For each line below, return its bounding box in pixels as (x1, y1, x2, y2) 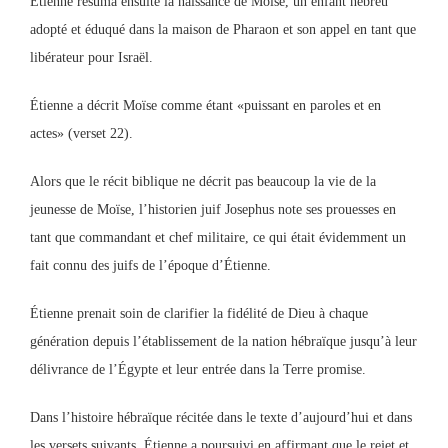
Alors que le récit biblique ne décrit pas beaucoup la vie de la (30, 174, 376, 189)
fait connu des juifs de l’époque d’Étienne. (30, 258, 271, 273)
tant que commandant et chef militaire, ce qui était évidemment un (30, 230, 406, 245)
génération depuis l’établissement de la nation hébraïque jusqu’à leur (30, 334, 417, 349)
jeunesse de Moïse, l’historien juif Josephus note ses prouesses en (30, 202, 396, 217)
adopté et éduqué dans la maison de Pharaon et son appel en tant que (30, 22, 416, 37)
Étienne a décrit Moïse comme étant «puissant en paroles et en (30, 98, 381, 113)
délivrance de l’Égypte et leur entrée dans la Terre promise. (30, 362, 366, 377)
